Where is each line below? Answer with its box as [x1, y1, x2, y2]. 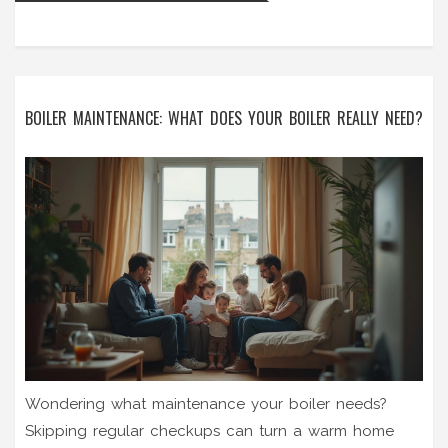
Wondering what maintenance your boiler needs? [25, 394, 387, 413]
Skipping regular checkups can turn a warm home [25, 421, 394, 440]
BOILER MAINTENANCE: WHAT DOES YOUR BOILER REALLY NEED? [25, 105, 423, 130]
